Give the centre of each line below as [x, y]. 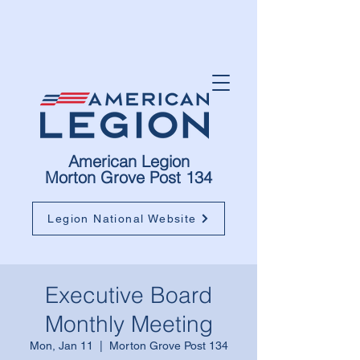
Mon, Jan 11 [61, 346]
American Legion [129, 161]
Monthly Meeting [129, 324]
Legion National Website [122, 219]
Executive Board [129, 295]
